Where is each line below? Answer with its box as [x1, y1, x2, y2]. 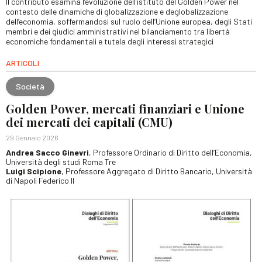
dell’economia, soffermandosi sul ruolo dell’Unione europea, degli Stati [6, 16, 252, 27]
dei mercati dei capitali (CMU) [6, 114, 173, 130]
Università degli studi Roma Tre [6, 157, 116, 167]
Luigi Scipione [6, 166, 61, 177]
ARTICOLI [6, 58, 39, 68]
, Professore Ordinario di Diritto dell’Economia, [89, 147, 252, 158]
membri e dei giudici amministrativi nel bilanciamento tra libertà [6, 26, 230, 37]
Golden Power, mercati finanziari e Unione [6, 101, 244, 117]
